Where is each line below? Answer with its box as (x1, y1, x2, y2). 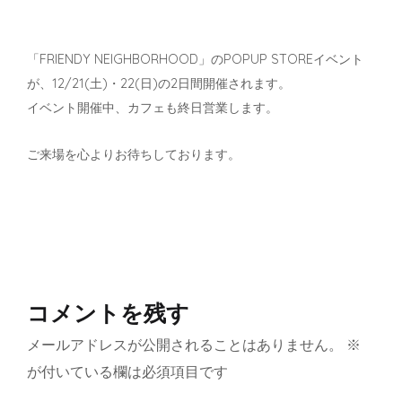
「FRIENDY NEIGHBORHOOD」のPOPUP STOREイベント (27, 50, 363, 67)
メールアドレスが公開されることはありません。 (27, 335, 343, 354)
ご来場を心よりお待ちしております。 (27, 145, 240, 162)
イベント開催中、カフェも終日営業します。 (27, 99, 278, 116)
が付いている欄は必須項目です (27, 362, 228, 380)
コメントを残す (27, 298, 189, 327)
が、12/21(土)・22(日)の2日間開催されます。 (27, 74, 291, 92)
